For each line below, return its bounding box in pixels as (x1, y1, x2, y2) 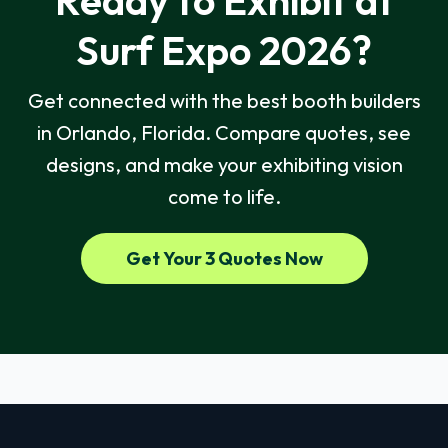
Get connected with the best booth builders (27, 88, 421, 114)
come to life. (167, 184, 281, 210)
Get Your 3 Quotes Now (125, 247, 323, 271)
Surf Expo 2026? (76, 25, 372, 76)
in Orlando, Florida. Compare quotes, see (37, 120, 411, 146)
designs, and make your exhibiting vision (45, 152, 403, 178)
